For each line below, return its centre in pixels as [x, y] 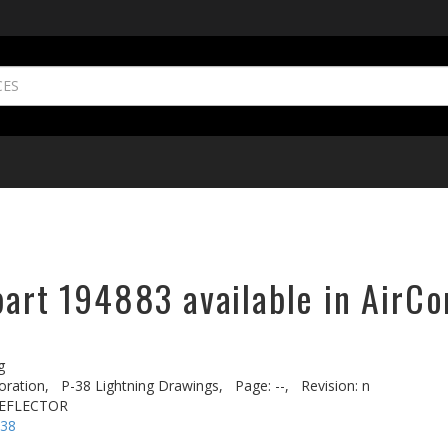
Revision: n [335, 385]
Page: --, [262, 385]
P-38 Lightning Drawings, [142, 385]
